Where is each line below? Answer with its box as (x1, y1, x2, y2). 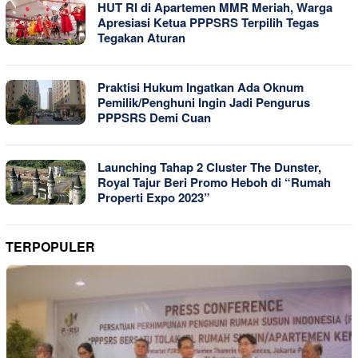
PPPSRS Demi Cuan (97, 109, 211, 127)
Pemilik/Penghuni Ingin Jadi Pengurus (97, 93, 310, 112)
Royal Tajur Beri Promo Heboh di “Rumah (97, 173, 331, 192)
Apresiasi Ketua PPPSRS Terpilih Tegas (97, 14, 319, 32)
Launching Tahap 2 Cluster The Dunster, (97, 158, 321, 177)
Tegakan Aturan (97, 29, 185, 47)
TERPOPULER (6, 237, 95, 257)
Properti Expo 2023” (97, 189, 210, 207)
